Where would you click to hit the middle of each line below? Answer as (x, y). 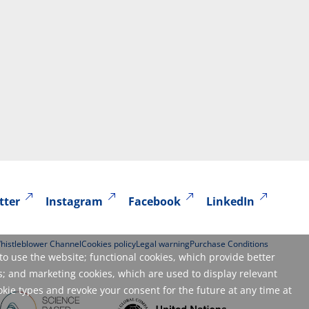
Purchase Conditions (229, 244)
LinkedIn (231, 201)
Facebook (155, 201)
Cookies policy (109, 244)
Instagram (74, 201)
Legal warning (163, 244)
